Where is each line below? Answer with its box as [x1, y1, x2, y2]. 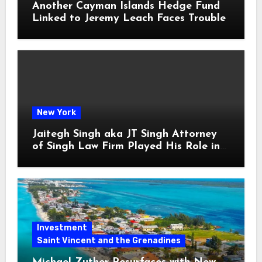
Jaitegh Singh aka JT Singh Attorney [32, 129, 217, 140]
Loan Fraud [32, 153, 91, 165]
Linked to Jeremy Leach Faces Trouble [32, 12, 226, 24]
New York [36, 108, 76, 118]
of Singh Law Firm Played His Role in [32, 141, 220, 153]
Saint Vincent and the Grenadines [36, 236, 181, 246]
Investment [36, 223, 87, 233]
